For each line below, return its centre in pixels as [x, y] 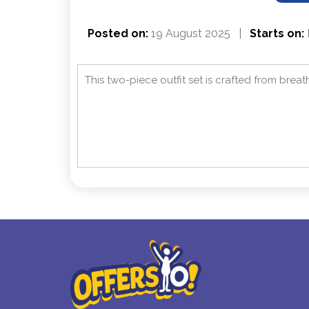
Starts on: [277, 34]
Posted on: [118, 34]
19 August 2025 [189, 34]
